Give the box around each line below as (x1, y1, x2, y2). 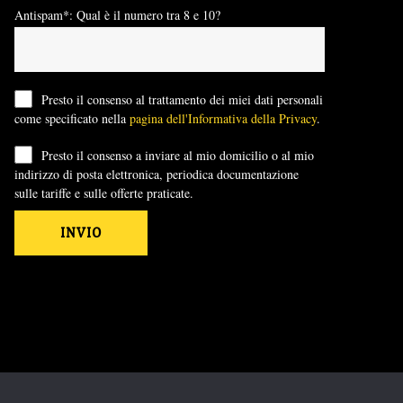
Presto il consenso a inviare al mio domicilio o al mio (41, 146, 314, 164)
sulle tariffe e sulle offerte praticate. (14, 184, 193, 201)
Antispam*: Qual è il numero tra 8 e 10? (14, 5, 220, 23)
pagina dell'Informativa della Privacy (130, 109, 317, 127)
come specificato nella (14, 109, 130, 127)
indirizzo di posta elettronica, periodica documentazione (14, 165, 299, 183)
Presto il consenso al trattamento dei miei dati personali (41, 90, 323, 108)
